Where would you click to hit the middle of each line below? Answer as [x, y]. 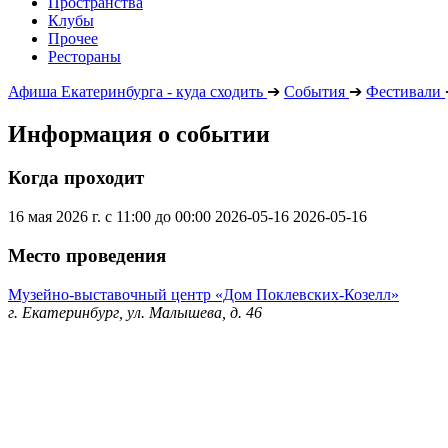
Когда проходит [76, 178]
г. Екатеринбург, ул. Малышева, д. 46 [135, 312]
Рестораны [84, 56]
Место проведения [87, 255]
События [314, 91]
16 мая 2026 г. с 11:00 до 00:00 [109, 217]
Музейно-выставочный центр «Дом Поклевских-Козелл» [203, 294]
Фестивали [403, 91]
